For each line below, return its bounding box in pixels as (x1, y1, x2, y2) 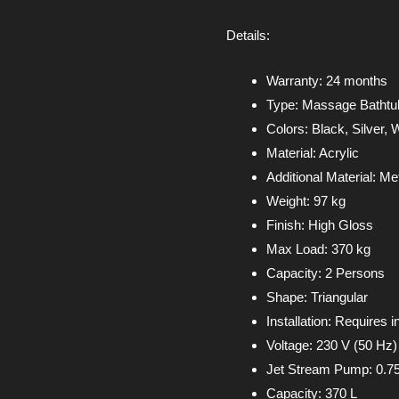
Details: (226, 28, 270, 44)
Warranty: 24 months (266, 73, 387, 89)
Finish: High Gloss (266, 217, 373, 233)
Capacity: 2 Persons (266, 265, 385, 281)
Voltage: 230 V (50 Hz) (266, 338, 397, 354)
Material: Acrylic (266, 145, 359, 161)
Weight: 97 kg (266, 193, 346, 209)
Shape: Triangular (266, 289, 368, 305)
